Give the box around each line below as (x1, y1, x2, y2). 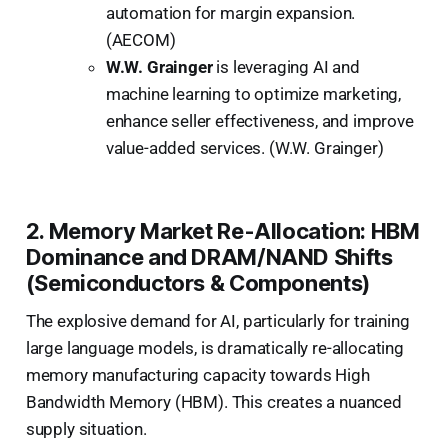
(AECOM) (105, 29, 176, 50)
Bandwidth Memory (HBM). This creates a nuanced (25, 391, 402, 412)
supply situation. (25, 418, 147, 439)
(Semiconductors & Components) (25, 269, 370, 296)
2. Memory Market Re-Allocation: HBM (25, 217, 420, 244)
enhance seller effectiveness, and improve (105, 110, 414, 131)
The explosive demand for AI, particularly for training (25, 310, 410, 331)
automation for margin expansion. (105, 2, 356, 23)
